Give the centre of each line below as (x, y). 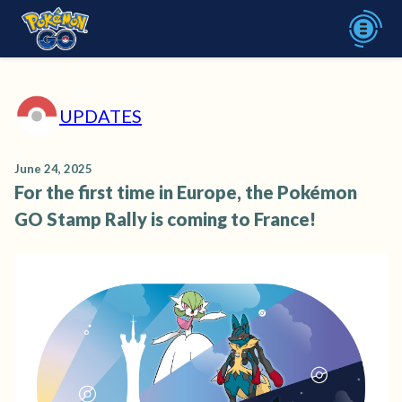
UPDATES (100, 116)
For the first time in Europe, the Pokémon (186, 192)
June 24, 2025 (53, 169)
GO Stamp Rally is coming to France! (165, 219)
